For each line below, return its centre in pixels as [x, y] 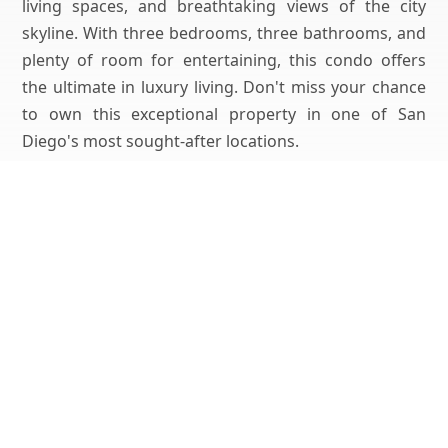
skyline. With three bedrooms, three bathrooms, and [224, 32]
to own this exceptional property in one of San [224, 113]
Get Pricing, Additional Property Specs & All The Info [224, 204]
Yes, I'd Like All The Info [224, 284]
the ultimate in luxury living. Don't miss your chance [224, 86]
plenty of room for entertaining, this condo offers [224, 59]
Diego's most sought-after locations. [161, 140]
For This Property [224, 224]
